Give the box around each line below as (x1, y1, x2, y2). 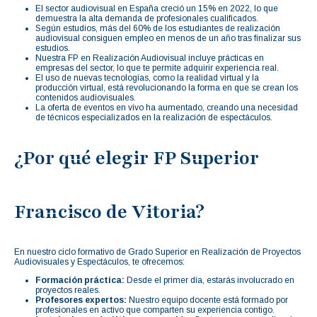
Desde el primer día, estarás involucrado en (125, 275, 294, 285)
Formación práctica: (35, 275, 125, 285)
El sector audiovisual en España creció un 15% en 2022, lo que (35, 3, 278, 13)
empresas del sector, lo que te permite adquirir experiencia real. (35, 62, 279, 73)
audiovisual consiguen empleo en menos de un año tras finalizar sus (35, 33, 301, 43)
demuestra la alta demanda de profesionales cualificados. (35, 13, 258, 23)
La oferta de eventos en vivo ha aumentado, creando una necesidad (35, 102, 298, 113)
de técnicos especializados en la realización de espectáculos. (35, 112, 272, 122)
